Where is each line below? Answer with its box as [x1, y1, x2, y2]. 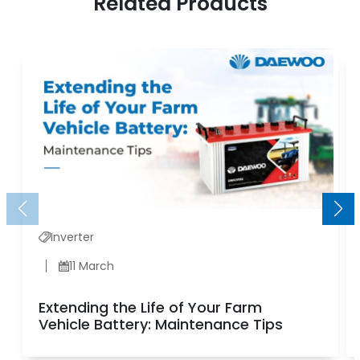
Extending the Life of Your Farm [38, 297, 262, 317]
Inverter [50, 228, 94, 245]
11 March [68, 257, 114, 274]
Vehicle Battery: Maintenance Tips [38, 313, 283, 334]
